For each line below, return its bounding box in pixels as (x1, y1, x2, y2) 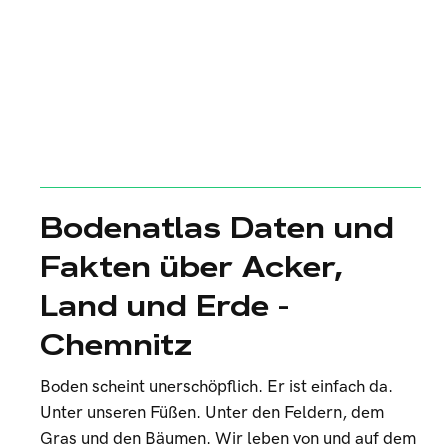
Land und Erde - (40, 286, 289, 325)
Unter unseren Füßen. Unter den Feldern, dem (40, 403, 384, 423)
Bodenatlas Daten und (40, 208, 394, 247)
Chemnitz (40, 325, 192, 364)
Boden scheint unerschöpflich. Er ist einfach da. (40, 377, 393, 397)
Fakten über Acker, (40, 247, 342, 286)
